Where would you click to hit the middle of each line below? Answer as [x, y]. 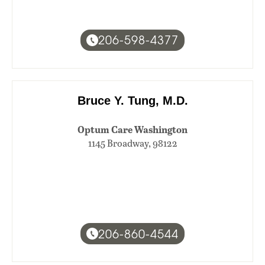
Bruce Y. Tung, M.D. [132, 100]
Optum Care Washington [132, 129]
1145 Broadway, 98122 [132, 143]
